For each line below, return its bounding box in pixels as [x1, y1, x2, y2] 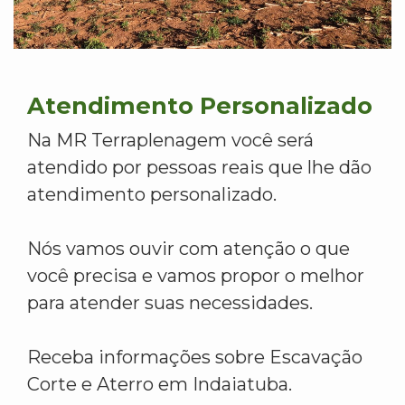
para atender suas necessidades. [27, 292, 313, 315]
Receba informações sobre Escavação [27, 346, 363, 369]
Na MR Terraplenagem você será [27, 129, 314, 152]
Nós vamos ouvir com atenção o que [27, 238, 350, 260]
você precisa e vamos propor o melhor [27, 265, 364, 287]
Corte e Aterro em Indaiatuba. [27, 373, 292, 396]
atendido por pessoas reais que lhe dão [27, 156, 372, 179]
